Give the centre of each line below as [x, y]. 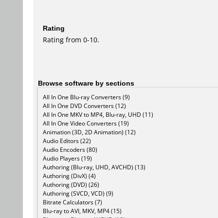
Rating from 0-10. [71, 40]
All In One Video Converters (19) [86, 124]
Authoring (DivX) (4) [69, 176]
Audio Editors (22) [67, 141]
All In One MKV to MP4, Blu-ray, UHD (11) [98, 115]
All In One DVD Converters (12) [84, 106]
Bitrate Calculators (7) [73, 202]
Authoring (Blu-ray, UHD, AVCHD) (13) [94, 167]
